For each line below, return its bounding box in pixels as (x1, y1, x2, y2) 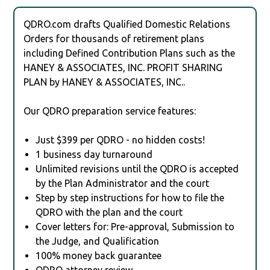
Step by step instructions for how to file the (36, 192, 225, 203)
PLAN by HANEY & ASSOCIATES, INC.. (24, 76, 186, 87)
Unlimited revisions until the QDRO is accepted (36, 163, 239, 174)
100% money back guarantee (36, 250, 162, 261)
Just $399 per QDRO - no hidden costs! (36, 134, 206, 145)
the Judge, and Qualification (36, 235, 160, 246)
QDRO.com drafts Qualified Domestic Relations (24, 18, 231, 30)
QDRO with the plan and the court (36, 206, 183, 218)
